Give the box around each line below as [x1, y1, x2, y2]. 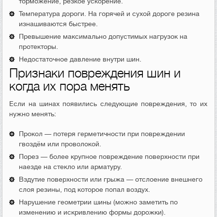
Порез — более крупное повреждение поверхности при [19, 152, 200, 160]
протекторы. [19, 42, 59, 50]
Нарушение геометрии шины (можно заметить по [19, 198, 178, 206]
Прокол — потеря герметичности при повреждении [19, 129, 186, 138]
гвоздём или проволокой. [19, 139, 102, 148]
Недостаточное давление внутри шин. [19, 55, 142, 63]
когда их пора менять [9, 79, 130, 93]
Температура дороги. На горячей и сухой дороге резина [19, 9, 200, 17]
